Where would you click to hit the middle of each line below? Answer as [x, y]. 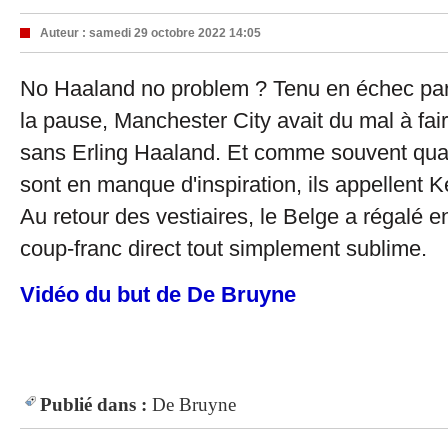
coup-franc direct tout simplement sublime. [223, 248]
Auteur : [64, 33]
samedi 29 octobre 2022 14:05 [175, 33]
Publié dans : [93, 404]
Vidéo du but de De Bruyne [158, 294]
